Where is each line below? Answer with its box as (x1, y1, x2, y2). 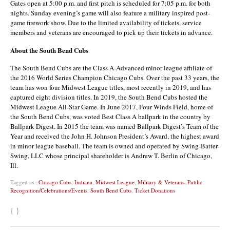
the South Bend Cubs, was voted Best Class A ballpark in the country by (10, 112, 210, 121)
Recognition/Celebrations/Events (10, 186, 87, 194)
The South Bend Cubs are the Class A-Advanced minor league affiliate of (10, 63, 212, 72)
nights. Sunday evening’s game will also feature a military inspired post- (10, 8, 210, 17)
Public (187, 178, 202, 186)
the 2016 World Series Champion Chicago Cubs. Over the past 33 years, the (10, 73, 219, 82)
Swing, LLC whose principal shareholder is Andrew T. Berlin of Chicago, (10, 151, 212, 160)
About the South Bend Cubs (10, 45, 88, 55)
